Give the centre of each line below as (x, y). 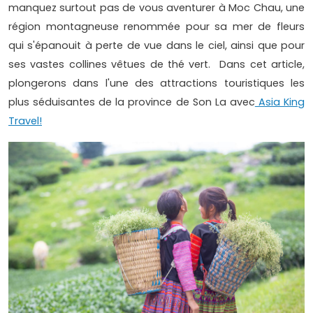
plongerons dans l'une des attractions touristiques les (156, 83)
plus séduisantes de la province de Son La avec (132, 102)
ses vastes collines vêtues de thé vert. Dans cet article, (156, 65)
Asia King (280, 102)
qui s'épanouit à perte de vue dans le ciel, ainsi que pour (156, 46)
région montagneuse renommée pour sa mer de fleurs (156, 27)
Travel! (25, 121)
